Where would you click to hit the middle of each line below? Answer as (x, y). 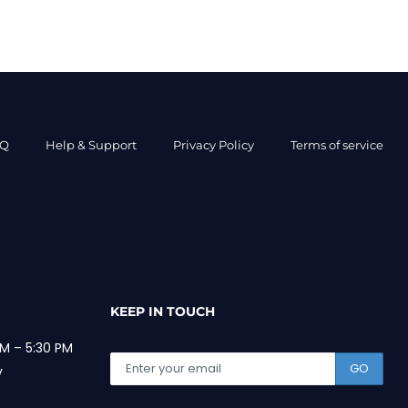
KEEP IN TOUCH (163, 312)
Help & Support (91, 144)
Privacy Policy (214, 144)
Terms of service (337, 144)
